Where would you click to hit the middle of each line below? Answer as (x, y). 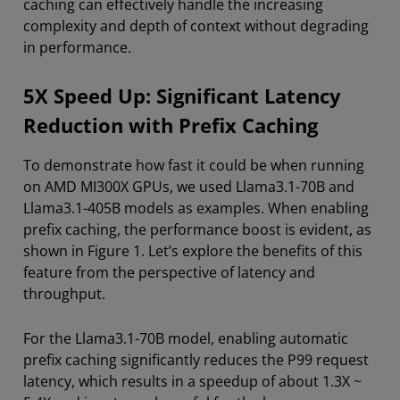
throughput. (64, 294)
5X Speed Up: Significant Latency (182, 96)
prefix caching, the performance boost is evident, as (197, 229)
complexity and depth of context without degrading (196, 26)
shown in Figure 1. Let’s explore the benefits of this (193, 251)
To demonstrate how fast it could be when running (194, 165)
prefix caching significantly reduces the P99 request (196, 360)
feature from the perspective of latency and (169, 272)
